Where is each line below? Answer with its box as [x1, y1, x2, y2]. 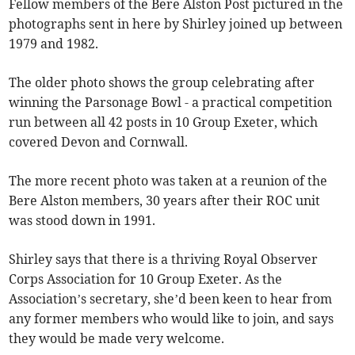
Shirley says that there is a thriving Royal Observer [9, 250, 319, 267]
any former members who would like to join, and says [9, 310, 334, 326]
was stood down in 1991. [9, 212, 156, 228]
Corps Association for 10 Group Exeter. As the [9, 270, 283, 287]
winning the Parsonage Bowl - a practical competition [9, 94, 333, 110]
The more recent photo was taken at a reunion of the [9, 172, 328, 189]
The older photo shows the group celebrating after [9, 74, 315, 90]
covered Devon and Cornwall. [9, 133, 189, 150]
